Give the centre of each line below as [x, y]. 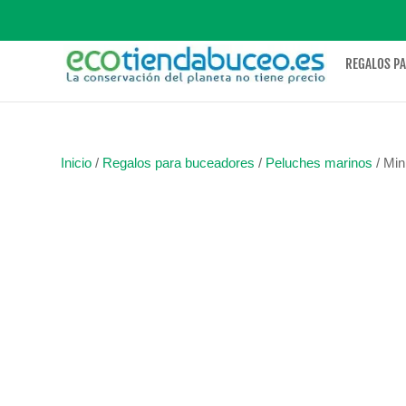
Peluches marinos [319, 163]
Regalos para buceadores [179, 163]
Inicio [77, 163]
